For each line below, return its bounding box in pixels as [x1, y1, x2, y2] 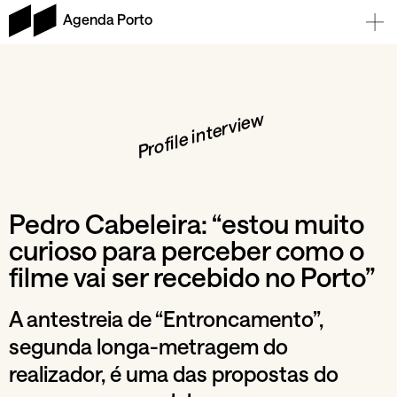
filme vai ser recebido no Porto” [9, 261, 375, 292]
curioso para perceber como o [9, 235, 364, 266]
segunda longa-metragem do [9, 333, 288, 359]
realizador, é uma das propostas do [9, 361, 339, 386]
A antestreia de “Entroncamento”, [9, 306, 323, 331]
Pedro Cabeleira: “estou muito [9, 208, 364, 239]
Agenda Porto [62, 11, 152, 27]
